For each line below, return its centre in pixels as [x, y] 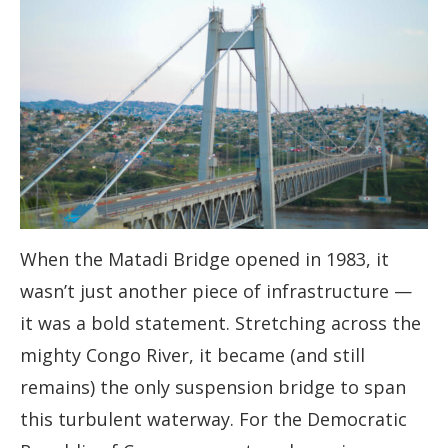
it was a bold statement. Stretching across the [220, 323]
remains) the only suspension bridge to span [213, 387]
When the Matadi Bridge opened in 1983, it [204, 259]
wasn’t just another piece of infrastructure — [216, 291]
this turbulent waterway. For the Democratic [213, 419]
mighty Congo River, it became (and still [192, 355]
